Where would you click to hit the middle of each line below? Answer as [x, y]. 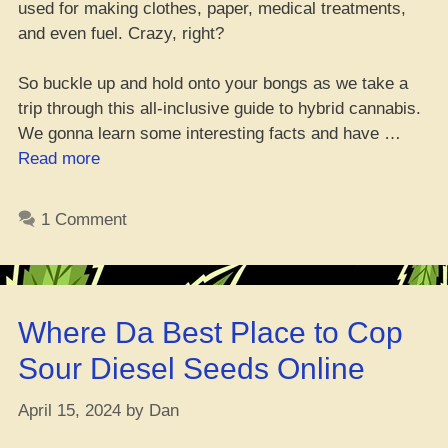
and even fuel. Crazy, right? [121, 33]
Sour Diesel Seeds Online [191, 368]
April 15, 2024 [69, 410]
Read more [59, 158]
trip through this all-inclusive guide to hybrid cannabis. [219, 108]
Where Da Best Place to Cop [210, 332]
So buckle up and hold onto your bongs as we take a [213, 83]
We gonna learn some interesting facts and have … [209, 133]
